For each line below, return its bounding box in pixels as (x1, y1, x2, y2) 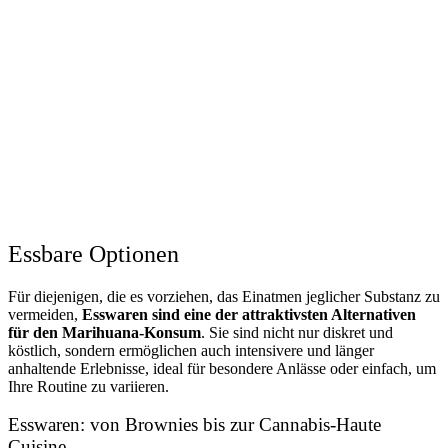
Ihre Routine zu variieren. (8, 377, 169, 395)
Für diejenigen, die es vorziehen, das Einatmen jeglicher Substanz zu (8, 287, 440, 305)
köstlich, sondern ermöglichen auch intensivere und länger (8, 341, 374, 359)
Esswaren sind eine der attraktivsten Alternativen (82, 305, 416, 323)
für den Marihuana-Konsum (8, 323, 201, 341)
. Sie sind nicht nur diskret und (201, 323, 393, 341)
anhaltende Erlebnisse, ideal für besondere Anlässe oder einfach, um (8, 359, 436, 377)
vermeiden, (8, 305, 82, 323)
